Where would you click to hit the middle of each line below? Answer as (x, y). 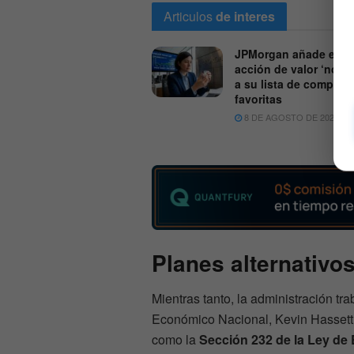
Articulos (188, 17)
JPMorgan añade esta (293, 54)
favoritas (258, 99)
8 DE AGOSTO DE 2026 (290, 117)
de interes (245, 17)
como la (175, 339)
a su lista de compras (292, 84)
